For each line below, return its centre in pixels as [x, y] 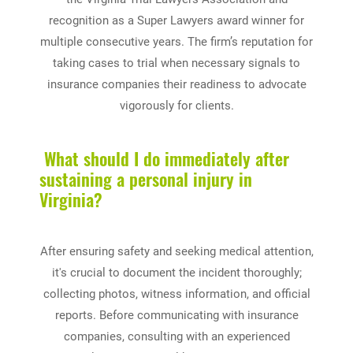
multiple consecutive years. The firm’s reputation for [176, 41]
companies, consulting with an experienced [176, 336]
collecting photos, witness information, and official [176, 294]
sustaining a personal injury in [146, 178]
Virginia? [71, 199]
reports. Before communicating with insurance [176, 315]
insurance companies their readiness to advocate [176, 84]
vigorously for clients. [176, 105]
